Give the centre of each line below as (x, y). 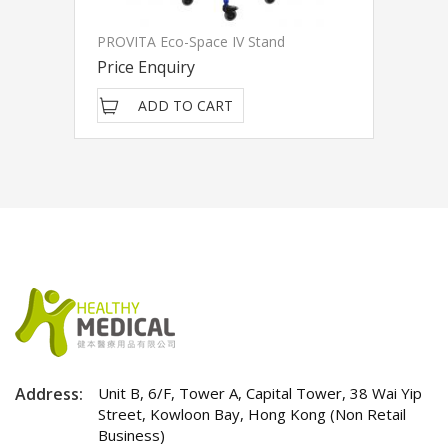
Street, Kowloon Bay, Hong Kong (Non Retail (252, 414)
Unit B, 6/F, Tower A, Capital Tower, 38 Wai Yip (260, 393)
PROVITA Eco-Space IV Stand (191, 41)
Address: (49, 394)
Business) (131, 435)
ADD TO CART (185, 105)
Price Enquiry (146, 67)
